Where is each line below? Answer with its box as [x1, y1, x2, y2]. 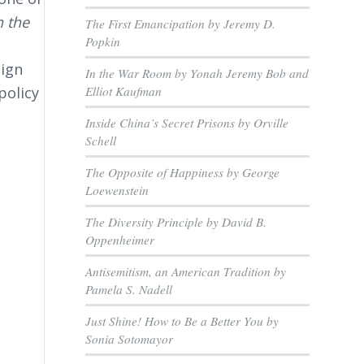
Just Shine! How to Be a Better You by [85, 313, 279, 329]
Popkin [85, 33, 121, 50]
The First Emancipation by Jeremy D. [85, 15, 276, 32]
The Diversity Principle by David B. [85, 214, 267, 230]
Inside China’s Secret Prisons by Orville [85, 115, 289, 131]
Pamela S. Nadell [85, 281, 173, 297]
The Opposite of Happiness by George [85, 164, 280, 180]
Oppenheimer [85, 232, 155, 248]
